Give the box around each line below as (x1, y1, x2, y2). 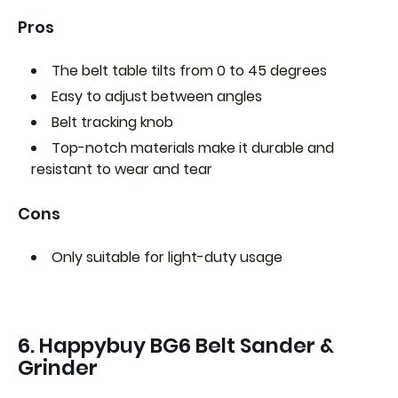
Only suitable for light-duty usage (52, 246, 283, 267)
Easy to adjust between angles (52, 85, 262, 107)
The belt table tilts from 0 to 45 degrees (52, 60, 327, 81)
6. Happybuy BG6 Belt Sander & (18, 330, 334, 360)
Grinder (18, 353, 98, 382)
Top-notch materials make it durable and (52, 137, 334, 158)
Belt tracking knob (52, 111, 173, 132)
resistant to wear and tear (31, 158, 212, 179)
